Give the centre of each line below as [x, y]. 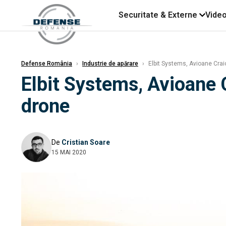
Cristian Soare [86, 142]
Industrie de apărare [110, 64]
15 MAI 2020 [69, 152]
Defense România [47, 64]
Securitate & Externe [158, 15]
